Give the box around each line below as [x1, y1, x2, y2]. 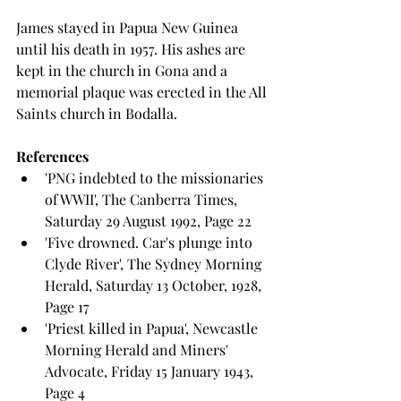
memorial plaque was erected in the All [16, 82, 270, 102]
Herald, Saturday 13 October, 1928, [45, 276, 265, 295]
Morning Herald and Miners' [45, 340, 232, 360]
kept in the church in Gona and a [16, 61, 231, 81]
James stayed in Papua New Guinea [16, 18, 242, 38]
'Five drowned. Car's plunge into [45, 233, 256, 252]
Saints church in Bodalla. [16, 104, 177, 124]
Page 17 [45, 297, 90, 317]
